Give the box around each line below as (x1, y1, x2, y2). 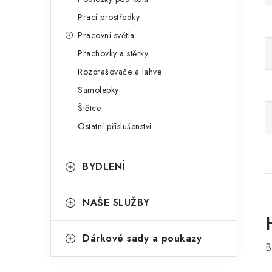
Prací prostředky (78, 11, 140, 23)
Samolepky (78, 84, 119, 96)
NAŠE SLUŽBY (83, 195, 150, 209)
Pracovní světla (78, 29, 135, 41)
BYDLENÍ (83, 160, 125, 174)
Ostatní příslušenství (78, 120, 152, 132)
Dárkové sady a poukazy (83, 231, 202, 245)
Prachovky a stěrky (78, 47, 148, 59)
